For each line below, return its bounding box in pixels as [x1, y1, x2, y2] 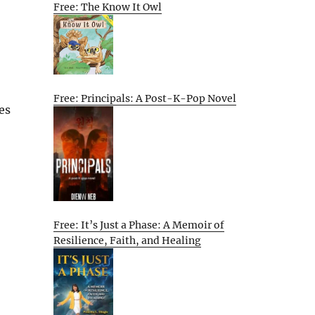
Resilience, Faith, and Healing [53, 233, 201, 247]
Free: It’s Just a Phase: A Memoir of [53, 218, 224, 231]
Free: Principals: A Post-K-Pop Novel [53, 91, 236, 105]
